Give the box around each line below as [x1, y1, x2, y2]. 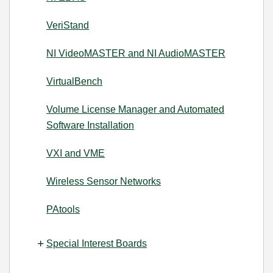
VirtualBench [46, 76, 102, 87]
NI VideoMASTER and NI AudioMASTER [46, 48, 225, 58]
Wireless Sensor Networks [46, 176, 161, 186]
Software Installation [46, 120, 134, 130]
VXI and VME [46, 148, 105, 158]
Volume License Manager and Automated [46, 104, 224, 115]
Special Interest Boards [46, 238, 147, 249]
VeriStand [46, 20, 89, 30]
